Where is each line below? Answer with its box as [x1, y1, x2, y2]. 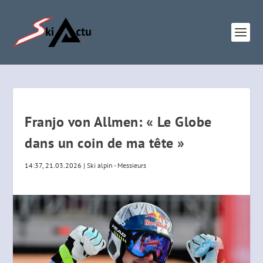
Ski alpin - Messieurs [87, 161, 147, 170]
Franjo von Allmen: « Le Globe [25, 113, 212, 131]
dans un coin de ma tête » [25, 134, 185, 152]
